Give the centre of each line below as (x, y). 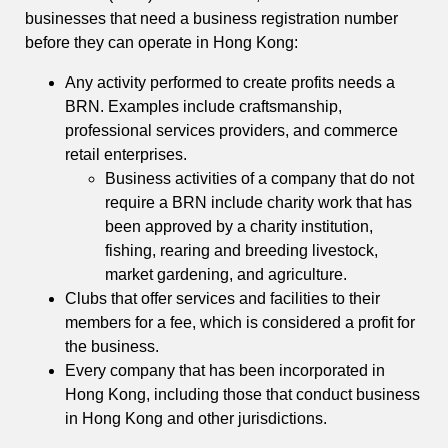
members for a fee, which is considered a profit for (240, 322)
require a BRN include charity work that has (258, 202)
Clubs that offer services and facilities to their (222, 298)
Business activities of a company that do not (259, 178)
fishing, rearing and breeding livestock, (241, 250)
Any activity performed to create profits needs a (230, 82)
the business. (114, 346)
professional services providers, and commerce (231, 130)
